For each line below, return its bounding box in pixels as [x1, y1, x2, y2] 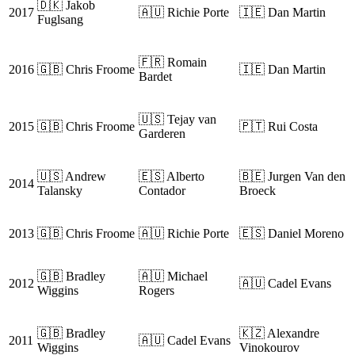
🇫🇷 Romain [139, 55, 207, 70]
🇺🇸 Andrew [37, 170, 106, 184]
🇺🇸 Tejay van [139, 113, 216, 127]
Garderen [139, 127, 185, 141]
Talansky [37, 184, 82, 198]
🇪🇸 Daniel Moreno [239, 227, 344, 241]
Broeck [239, 184, 276, 198]
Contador [139, 184, 185, 198]
